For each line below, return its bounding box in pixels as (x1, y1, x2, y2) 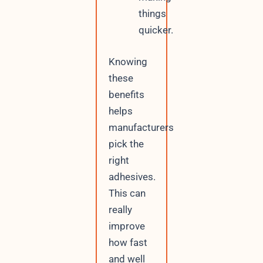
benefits (108, 88, 144, 100)
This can (108, 187, 146, 199)
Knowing (108, 55, 147, 68)
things (138, 8, 166, 19)
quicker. (138, 24, 173, 36)
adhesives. (108, 170, 156, 183)
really (108, 203, 132, 215)
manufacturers (108, 121, 174, 133)
